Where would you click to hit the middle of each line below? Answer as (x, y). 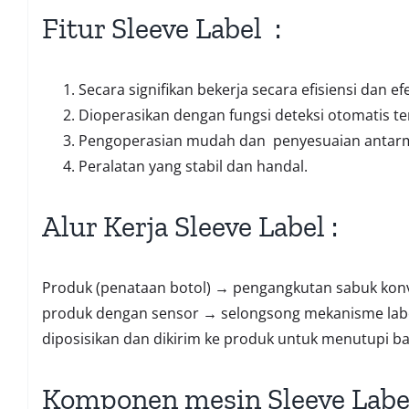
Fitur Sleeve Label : (161, 29)
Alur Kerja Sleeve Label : (189, 227)
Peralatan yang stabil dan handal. (193, 167)
